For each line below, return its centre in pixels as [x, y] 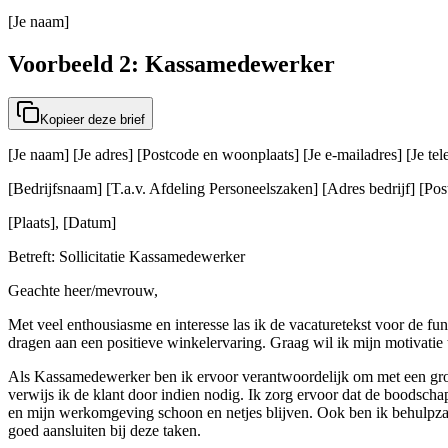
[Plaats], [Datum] [62, 223]
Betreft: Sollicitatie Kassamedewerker [126, 257]
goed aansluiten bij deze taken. [104, 431]
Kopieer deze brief [92, 120]
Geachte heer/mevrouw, [83, 291]
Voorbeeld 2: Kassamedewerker [171, 63]
